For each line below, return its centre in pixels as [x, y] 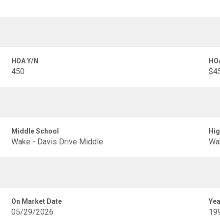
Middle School [35, 131]
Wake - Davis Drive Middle [57, 142]
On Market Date [37, 201]
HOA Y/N [25, 61]
